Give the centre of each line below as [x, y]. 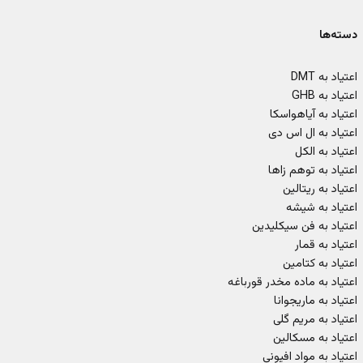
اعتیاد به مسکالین [316, 338]
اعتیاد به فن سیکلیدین [305, 226]
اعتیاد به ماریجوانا [316, 301]
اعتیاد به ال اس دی [313, 133]
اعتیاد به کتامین [320, 263]
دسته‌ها [339, 35]
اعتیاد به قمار [327, 245]
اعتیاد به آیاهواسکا [314, 114]
